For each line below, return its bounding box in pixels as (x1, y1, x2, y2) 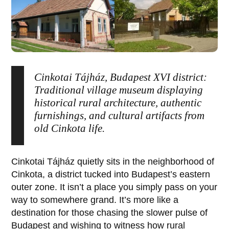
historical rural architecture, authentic (34, 97, 202, 109)
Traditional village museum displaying (34, 84, 203, 97)
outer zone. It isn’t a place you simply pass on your (11, 182, 218, 193)
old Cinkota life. (34, 122, 105, 135)
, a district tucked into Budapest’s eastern (42, 169, 211, 180)
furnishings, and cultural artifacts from (34, 109, 205, 122)
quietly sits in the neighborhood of (75, 156, 215, 167)
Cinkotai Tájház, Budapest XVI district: (34, 71, 208, 84)
